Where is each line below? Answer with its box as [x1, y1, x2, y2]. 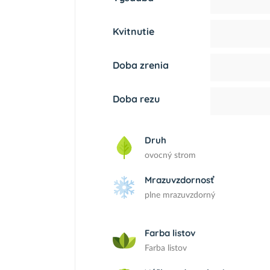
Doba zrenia [113, 59, 169, 71]
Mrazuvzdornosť [145, 174, 214, 186]
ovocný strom [145, 151, 196, 160]
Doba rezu [113, 93, 160, 105]
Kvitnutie [113, 25, 154, 37]
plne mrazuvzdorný [145, 191, 215, 199]
